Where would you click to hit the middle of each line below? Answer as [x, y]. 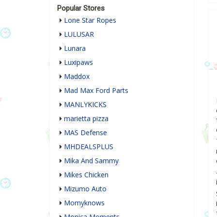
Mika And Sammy [91, 161]
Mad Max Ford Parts [96, 91]
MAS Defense [85, 133]
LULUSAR [79, 34]
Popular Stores [81, 8]
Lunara [75, 48]
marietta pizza [86, 119]
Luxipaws [78, 62]
